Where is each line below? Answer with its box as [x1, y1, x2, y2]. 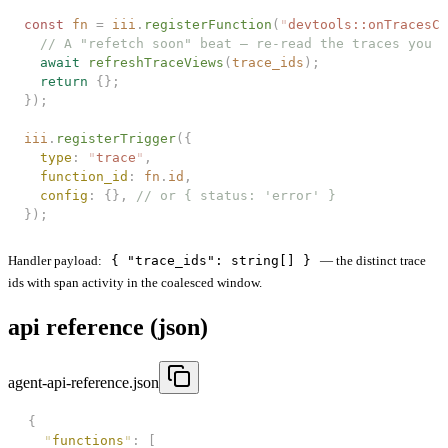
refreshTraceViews [80, 55, 224, 71]
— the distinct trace [317, 253, 426, 269]
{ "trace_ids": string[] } [111, 253, 311, 269]
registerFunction [144, 17, 272, 33]
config [24, 188, 88, 204]
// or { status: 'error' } [136, 188, 336, 204]
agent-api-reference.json [8, 373, 159, 391]
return [24, 74, 88, 90]
